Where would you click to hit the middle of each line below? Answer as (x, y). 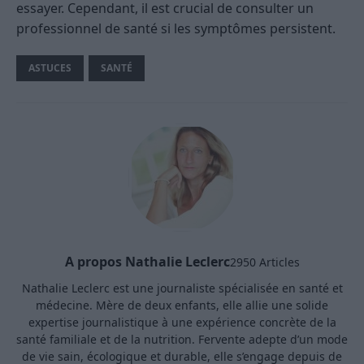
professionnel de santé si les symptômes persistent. (176, 29)
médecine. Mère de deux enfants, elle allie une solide (182, 305)
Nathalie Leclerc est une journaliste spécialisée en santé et (182, 288)
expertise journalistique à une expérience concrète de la (182, 323)
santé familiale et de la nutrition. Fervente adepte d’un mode (182, 340)
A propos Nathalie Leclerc (147, 262)
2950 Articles (264, 262)
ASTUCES (50, 68)
